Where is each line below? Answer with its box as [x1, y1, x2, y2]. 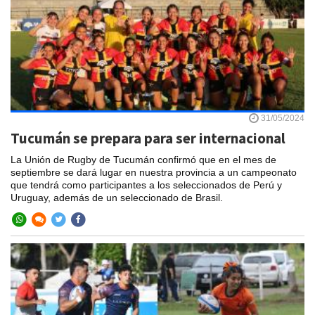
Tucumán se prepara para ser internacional [11, 129, 285, 148]
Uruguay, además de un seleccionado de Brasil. [11, 192, 223, 204]
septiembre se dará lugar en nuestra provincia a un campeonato [11, 167, 297, 179]
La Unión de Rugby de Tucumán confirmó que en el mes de [11, 154, 276, 166]
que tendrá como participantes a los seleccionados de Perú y [11, 179, 282, 191]
